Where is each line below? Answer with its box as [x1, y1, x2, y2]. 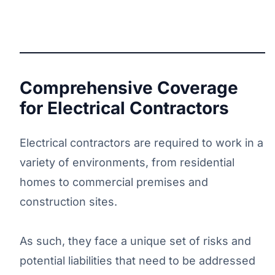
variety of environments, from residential [20, 155, 234, 169]
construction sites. [20, 195, 117, 208]
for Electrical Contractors [20, 97, 229, 118]
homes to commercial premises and [20, 175, 208, 188]
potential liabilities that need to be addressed [20, 254, 255, 267]
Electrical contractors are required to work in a [20, 136, 263, 149]
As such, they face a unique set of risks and [20, 234, 251, 247]
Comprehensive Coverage [20, 77, 238, 98]
